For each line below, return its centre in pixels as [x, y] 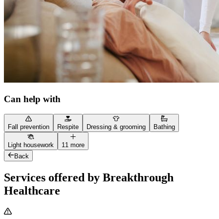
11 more [73, 145]
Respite [68, 127]
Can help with [32, 99]
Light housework [31, 145]
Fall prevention [29, 127]
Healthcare [32, 190]
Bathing [164, 127]
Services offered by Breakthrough [89, 177]
